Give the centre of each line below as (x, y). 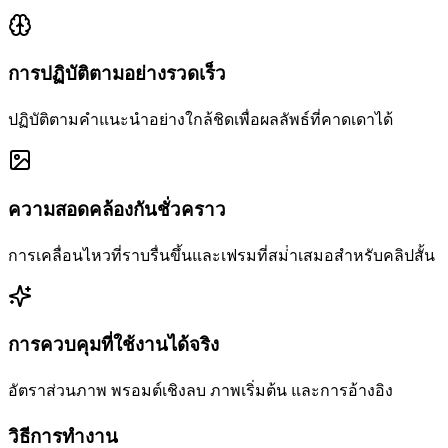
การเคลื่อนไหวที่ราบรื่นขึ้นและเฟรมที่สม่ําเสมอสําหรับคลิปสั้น (221, 255)
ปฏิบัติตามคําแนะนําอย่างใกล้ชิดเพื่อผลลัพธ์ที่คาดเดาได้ (200, 120)
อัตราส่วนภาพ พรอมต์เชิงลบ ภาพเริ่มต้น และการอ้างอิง (200, 391)
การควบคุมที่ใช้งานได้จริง (113, 345)
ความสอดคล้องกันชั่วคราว (117, 209)
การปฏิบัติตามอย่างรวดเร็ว (117, 74)
